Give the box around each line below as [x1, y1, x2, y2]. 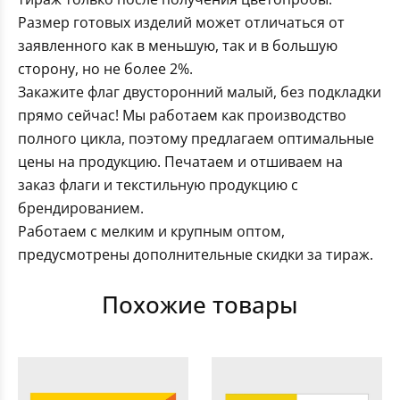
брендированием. [18, 198, 144, 219]
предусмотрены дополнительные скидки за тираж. [18, 245, 373, 265]
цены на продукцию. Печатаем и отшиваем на [18, 152, 343, 172]
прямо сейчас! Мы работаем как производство [18, 105, 346, 126]
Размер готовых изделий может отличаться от [18, 12, 345, 33]
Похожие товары [102, 288, 298, 321]
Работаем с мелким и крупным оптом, [18, 221, 285, 242]
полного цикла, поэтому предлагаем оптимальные [18, 129, 374, 149]
